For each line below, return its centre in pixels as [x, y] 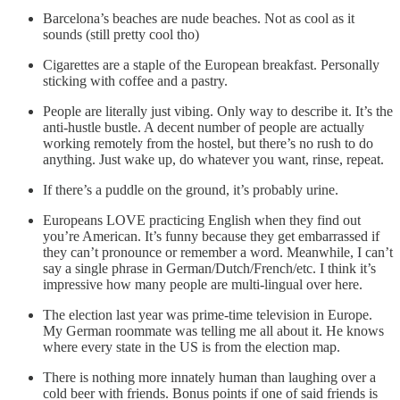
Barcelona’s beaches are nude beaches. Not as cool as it [199, 19]
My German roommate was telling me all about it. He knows [213, 331]
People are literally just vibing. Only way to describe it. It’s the [218, 112]
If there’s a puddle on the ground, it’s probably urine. [191, 190]
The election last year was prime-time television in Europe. [208, 315]
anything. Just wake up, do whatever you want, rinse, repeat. [213, 160]
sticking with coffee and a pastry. [135, 81]
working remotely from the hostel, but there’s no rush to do [208, 144]
